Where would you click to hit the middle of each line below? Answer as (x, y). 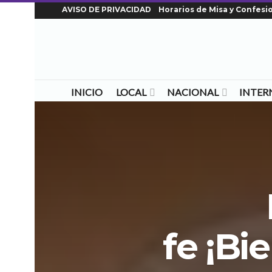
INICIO (87, 92)
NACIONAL (192, 92)
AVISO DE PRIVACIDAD (107, 9)
